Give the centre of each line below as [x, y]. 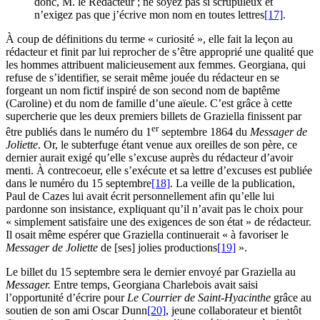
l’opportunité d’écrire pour [66, 298]
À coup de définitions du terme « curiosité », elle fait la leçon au [149, 39]
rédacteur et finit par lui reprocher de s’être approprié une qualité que [160, 52]
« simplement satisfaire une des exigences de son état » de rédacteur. [159, 222]
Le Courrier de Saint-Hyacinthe [200, 298]
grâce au [292, 298]
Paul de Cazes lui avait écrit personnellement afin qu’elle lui [140, 196]
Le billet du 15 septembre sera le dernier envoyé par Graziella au [151, 272]
